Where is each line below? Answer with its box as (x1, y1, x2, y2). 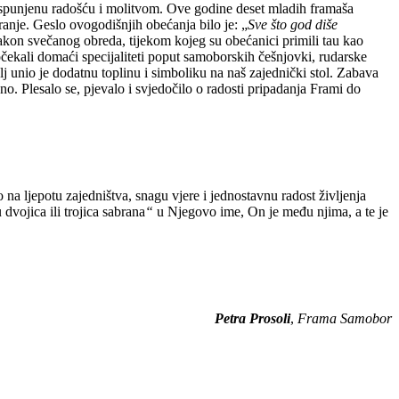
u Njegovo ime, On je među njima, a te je (153, 203, 388, 219)
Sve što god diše (248, 16, 338, 32)
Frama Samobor (297, 310, 392, 326)
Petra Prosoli (215, 310, 290, 326)
